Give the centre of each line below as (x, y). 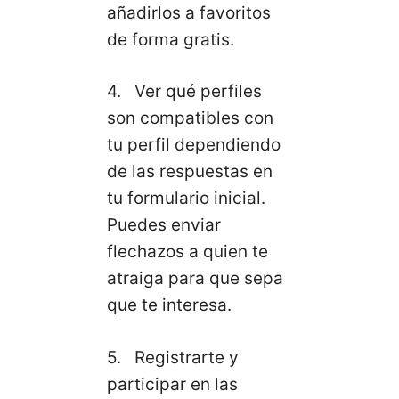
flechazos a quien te (187, 252)
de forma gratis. (171, 39)
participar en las (172, 384)
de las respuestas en (190, 172)
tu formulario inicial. (186, 199)
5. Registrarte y (173, 357)
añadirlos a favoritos (189, 12)
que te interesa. (169, 305)
